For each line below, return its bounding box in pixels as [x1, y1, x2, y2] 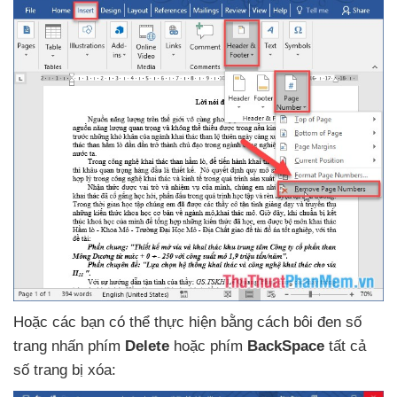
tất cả [329, 337, 366, 354]
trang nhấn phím [13, 337, 125, 354]
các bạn [52, 313, 109, 331]
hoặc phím [174, 337, 247, 354]
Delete [125, 337, 174, 354]
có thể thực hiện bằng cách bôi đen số [109, 313, 362, 331]
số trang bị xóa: [13, 361, 116, 378]
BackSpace [247, 337, 329, 354]
